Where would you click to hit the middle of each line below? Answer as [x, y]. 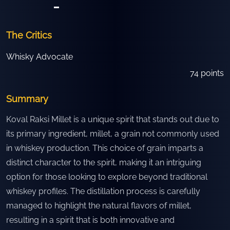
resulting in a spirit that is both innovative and [90, 220]
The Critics [29, 35]
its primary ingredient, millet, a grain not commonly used [113, 134]
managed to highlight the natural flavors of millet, [99, 206]
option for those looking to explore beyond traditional [107, 177]
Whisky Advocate [40, 57]
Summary [27, 99]
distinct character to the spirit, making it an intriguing [104, 162]
